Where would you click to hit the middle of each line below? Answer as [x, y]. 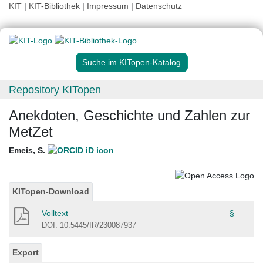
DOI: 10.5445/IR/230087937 [89, 225]
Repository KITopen [55, 90]
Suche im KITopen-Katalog [131, 63]
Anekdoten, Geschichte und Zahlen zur [129, 116]
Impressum [108, 6]
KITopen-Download [51, 191]
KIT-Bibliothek [55, 6]
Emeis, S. [28, 151]
